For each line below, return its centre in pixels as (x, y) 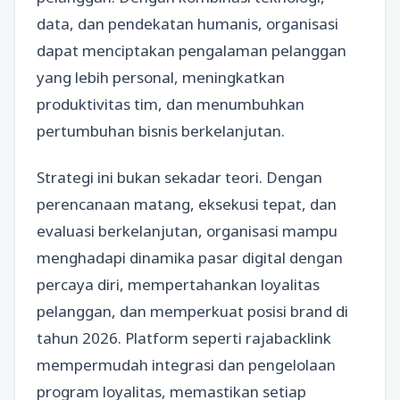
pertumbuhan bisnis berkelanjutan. (161, 131)
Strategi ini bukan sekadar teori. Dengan (179, 177)
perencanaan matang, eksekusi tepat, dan (187, 204)
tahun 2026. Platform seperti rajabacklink (184, 337)
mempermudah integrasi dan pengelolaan (186, 364)
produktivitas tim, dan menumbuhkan (171, 104)
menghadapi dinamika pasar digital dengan (190, 257)
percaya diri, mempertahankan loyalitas (178, 284)
